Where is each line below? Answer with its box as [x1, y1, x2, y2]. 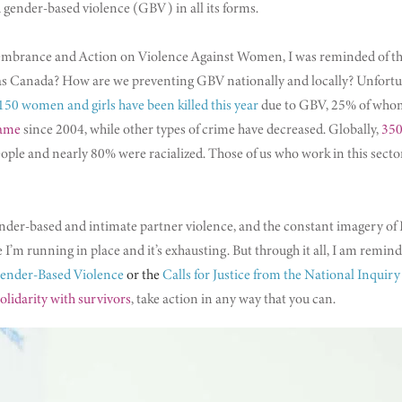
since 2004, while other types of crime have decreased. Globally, [21, 118, 381, 140]
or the [127, 264, 160, 285]
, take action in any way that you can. [131, 288, 336, 310]
